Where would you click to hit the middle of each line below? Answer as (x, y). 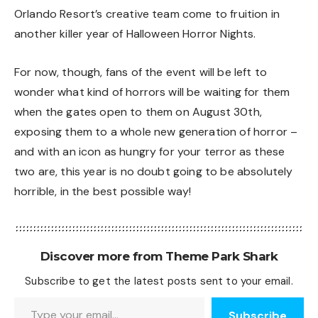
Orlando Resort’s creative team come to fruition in (147, 14)
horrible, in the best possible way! (103, 191)
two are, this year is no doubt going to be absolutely (154, 171)
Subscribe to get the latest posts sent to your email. (159, 281)
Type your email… (30, 296)
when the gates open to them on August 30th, (138, 111)
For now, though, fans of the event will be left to (141, 72)
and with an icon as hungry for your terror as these (150, 151)
